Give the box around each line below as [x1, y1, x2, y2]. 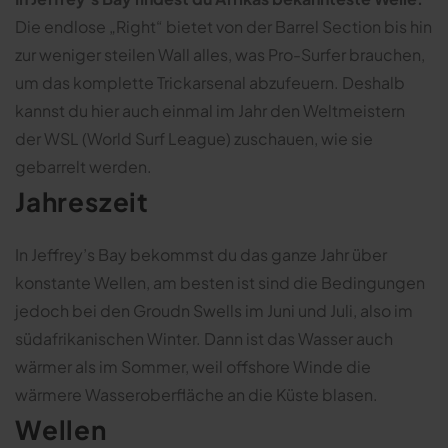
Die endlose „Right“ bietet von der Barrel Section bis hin [15, 15, 432, 37]
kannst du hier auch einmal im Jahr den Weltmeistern [15, 99, 405, 121]
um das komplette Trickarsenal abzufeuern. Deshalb [15, 71, 405, 93]
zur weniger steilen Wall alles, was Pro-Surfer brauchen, [15, 43, 425, 65]
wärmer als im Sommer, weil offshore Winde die [15, 355, 371, 377]
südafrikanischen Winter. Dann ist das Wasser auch [15, 327, 393, 349]
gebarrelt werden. [15, 155, 152, 177]
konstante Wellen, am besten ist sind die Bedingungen [15, 271, 425, 293]
